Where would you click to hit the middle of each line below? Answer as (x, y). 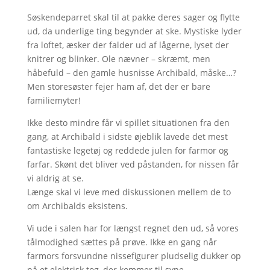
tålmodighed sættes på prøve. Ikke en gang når (122, 242)
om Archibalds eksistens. (77, 206)
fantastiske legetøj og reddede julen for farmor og (127, 150)
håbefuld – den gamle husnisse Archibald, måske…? (131, 73)
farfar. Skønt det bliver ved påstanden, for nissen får (133, 164)
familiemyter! (54, 100)
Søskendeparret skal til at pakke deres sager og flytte (133, 17)
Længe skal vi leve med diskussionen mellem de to (129, 192)
